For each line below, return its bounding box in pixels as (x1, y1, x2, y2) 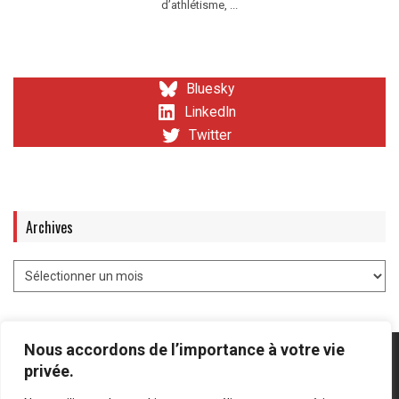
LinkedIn (184, 104, 236, 120)
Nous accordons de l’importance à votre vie (24, 340, 345, 359)
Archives (26, 216, 73, 238)
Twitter (189, 127, 232, 143)
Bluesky (186, 81, 234, 97)
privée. (24, 362, 74, 380)
